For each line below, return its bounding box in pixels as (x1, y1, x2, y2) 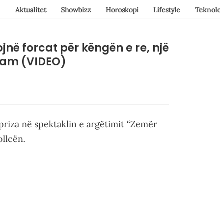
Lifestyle (153, 5, 180, 14)
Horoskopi (105, 5, 138, 14)
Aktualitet (15, 5, 46, 14)
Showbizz (60, 5, 91, 14)
